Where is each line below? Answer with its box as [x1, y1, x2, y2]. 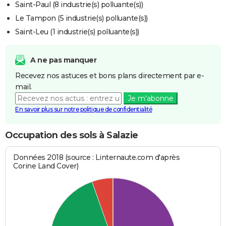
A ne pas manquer [30, 55, 96, 65]
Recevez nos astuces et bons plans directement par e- [15, 71, 204, 81]
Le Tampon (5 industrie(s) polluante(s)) [15, 14, 148, 23]
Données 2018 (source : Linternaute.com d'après [13, 152, 180, 162]
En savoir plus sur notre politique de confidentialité [15, 105, 152, 114]
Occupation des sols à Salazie [5, 130, 138, 141]
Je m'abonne [127, 94, 174, 103]
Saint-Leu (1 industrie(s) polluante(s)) [15, 27, 139, 37]
